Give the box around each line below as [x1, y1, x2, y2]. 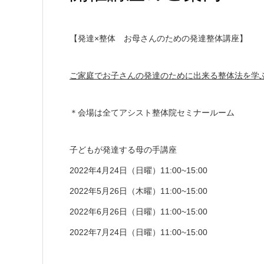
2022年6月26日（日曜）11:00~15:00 [70, 207, 207, 216]
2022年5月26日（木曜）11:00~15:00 [70, 186, 207, 196]
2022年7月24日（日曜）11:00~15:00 [70, 227, 207, 237]
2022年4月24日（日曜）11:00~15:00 [70, 166, 207, 175]
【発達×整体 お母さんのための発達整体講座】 [70, 34, 247, 43]
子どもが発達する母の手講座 [70, 145, 177, 154]
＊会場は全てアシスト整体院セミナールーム [70, 108, 235, 117]
